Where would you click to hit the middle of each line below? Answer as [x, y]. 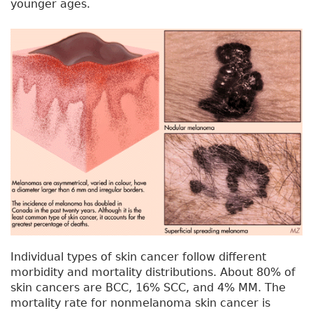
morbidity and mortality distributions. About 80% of [153, 272]
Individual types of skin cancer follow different [138, 257]
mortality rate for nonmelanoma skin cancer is [140, 303]
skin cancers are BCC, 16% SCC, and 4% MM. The [148, 288]
